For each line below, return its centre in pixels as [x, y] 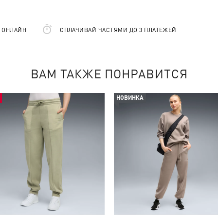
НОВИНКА [130, 98]
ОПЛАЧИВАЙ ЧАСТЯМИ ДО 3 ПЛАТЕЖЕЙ [118, 30]
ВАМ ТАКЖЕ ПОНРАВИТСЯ [109, 73]
